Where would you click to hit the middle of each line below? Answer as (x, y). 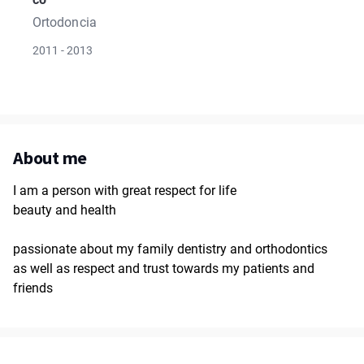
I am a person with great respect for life (125, 191)
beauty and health (65, 210)
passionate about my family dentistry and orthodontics (170, 249)
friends (33, 288)
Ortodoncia (65, 22)
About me (50, 158)
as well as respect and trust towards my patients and (164, 269)
